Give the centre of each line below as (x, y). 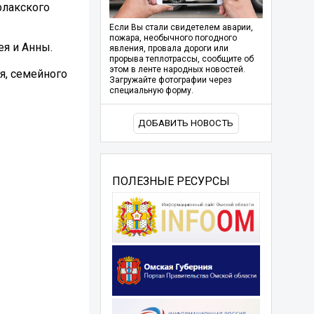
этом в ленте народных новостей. (177, 70)
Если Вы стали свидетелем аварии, (181, 28)
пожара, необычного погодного (173, 38)
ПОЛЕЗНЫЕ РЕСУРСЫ (171, 181)
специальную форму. (151, 91)
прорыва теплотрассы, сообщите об (181, 59)
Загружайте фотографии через (170, 80)
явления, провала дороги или (169, 49)
